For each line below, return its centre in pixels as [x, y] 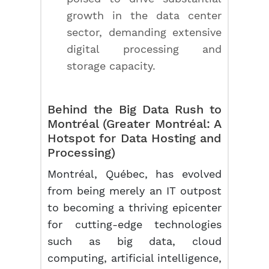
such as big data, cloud [134, 241]
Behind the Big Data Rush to [134, 109]
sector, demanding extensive [144, 32]
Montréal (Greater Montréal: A [134, 124]
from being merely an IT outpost [134, 191]
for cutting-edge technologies [134, 224]
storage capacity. [111, 66]
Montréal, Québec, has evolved [134, 174]
